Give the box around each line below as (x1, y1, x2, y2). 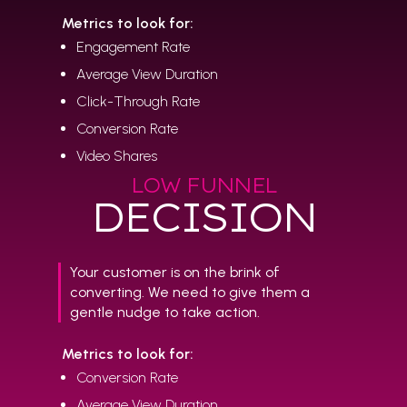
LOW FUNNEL (130, 172, 277, 198)
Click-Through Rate (76, 92, 201, 110)
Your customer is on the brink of (69, 263, 280, 282)
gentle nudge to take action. (69, 303, 260, 322)
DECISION (91, 191, 316, 243)
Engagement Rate (76, 37, 191, 55)
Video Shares (76, 146, 158, 164)
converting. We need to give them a (69, 283, 310, 302)
